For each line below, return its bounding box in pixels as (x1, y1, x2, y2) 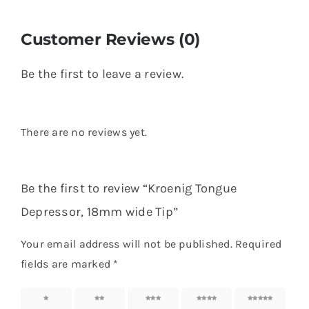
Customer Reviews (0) (20, 29, 200, 50)
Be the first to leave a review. (20, 66, 183, 82)
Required (235, 237, 281, 250)
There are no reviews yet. (20, 126, 147, 139)
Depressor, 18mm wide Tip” (20, 204, 178, 220)
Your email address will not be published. (20, 237, 232, 250)
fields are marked (20, 257, 114, 270)
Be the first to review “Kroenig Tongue (20, 181, 237, 197)
